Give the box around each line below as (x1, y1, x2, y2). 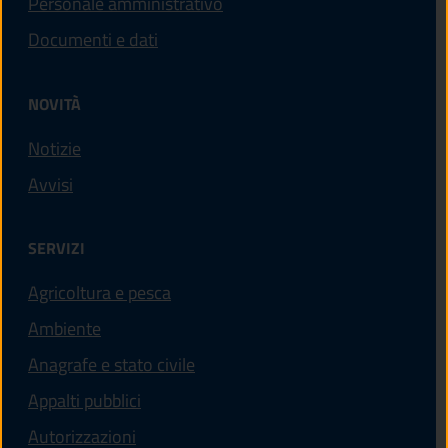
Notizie (28, 134, 81, 162)
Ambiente (28, 314, 101, 342)
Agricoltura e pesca (28, 278, 171, 306)
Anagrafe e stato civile (28, 350, 195, 378)
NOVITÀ (28, 91, 81, 116)
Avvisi (28, 170, 73, 198)
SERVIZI (28, 235, 85, 260)
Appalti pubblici (28, 386, 141, 414)
